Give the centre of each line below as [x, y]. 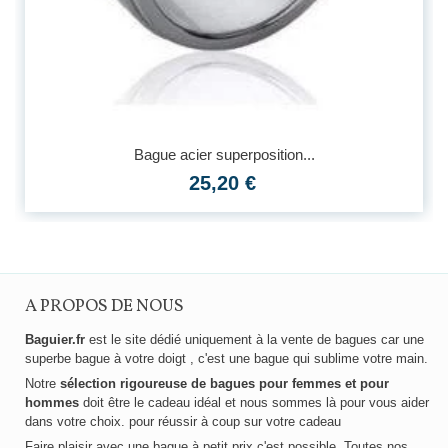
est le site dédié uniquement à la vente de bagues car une [254, 340]
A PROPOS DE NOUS [104, 307]
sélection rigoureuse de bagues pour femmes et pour [224, 384]
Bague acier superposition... [224, 154]
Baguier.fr [55, 340]
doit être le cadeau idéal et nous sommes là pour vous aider [254, 403]
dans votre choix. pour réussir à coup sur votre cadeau [183, 422]
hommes [52, 403]
